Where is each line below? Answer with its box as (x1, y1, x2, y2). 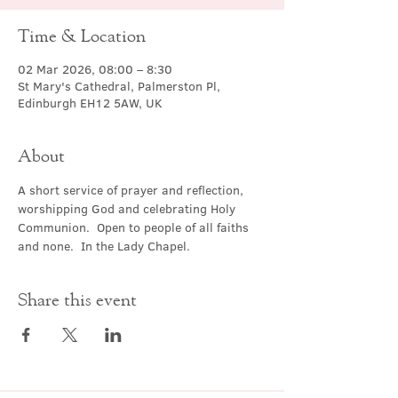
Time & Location (18, 25, 146, 45)
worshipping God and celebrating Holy (18, 200, 239, 218)
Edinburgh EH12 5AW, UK (18, 94, 163, 112)
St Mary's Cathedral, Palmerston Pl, (18, 77, 220, 95)
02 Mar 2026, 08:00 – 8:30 (18, 60, 172, 78)
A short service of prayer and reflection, (18, 181, 247, 199)
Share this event (18, 289, 137, 309)
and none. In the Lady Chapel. (18, 237, 190, 255)
